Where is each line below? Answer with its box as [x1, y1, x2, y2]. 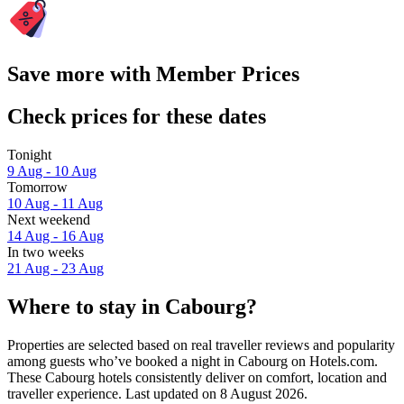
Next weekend [7, 212, 90, 228]
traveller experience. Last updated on [7, 385, 220, 401]
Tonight [7, 147, 51, 163]
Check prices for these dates [7, 105, 266, 129]
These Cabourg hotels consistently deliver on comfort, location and [7, 369, 387, 385]
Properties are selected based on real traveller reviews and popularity [7, 336, 395, 353]
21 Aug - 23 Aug [7, 261, 104, 277]
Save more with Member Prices [7, 62, 299, 87]
